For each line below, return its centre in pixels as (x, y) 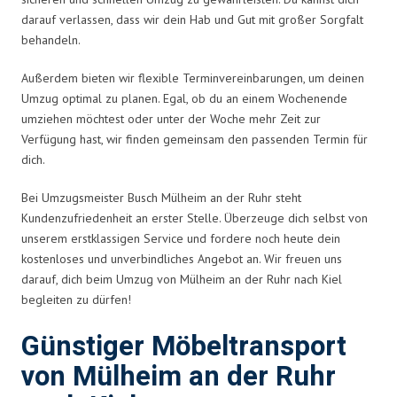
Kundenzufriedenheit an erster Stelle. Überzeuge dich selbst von (195, 218)
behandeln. (51, 39)
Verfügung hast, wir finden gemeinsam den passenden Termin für (195, 139)
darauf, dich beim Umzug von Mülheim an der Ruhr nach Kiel (182, 279)
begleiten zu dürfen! (76, 299)
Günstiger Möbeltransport (184, 346)
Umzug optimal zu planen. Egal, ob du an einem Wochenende (184, 98)
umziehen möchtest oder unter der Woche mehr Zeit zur (171, 118)
